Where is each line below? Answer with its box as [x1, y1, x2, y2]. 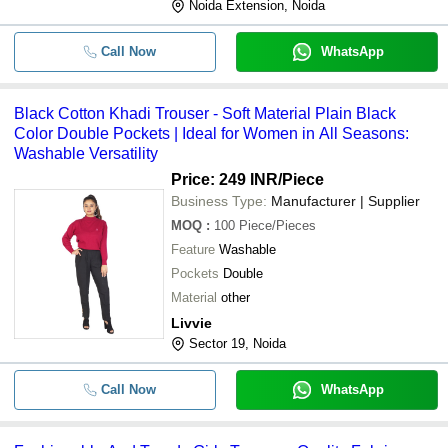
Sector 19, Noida [189, 336, 286, 351]
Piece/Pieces [239, 218, 316, 233]
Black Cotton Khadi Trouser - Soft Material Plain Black [14, 105, 396, 122]
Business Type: [171, 193, 267, 209]
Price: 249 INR [171, 171, 278, 188]
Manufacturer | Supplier [271, 193, 420, 209]
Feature [171, 242, 215, 257]
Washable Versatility [14, 145, 158, 162]
